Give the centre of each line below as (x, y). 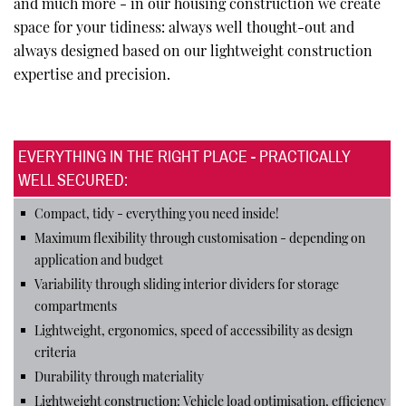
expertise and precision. (92, 74)
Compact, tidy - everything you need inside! (157, 213)
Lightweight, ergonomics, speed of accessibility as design (193, 330)
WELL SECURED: (73, 180)
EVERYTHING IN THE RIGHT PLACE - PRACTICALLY (184, 157)
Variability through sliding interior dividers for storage (187, 284)
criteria (55, 352)
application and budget (99, 260)
